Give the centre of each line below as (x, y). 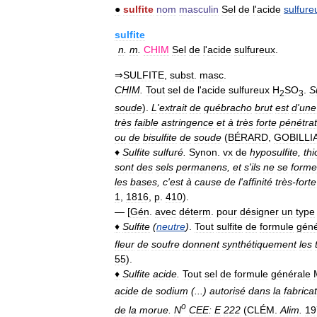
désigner (259, 211)
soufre (166, 244)
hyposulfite (274, 152)
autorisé (227, 291)
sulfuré (168, 152)
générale (291, 273)
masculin (199, 9)
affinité (258, 181)
